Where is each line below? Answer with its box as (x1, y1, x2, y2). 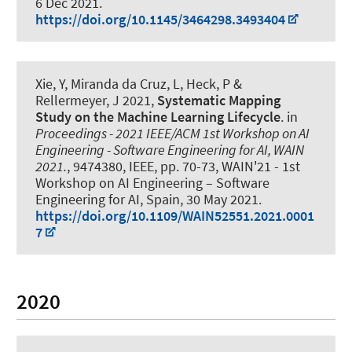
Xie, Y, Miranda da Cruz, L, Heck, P (35, 75, 230, 93)
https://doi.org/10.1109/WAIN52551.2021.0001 (35, 207, 314, 225)
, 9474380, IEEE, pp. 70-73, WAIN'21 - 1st (67, 157, 300, 176)
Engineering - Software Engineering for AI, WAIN (35, 141, 304, 159)
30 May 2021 (186, 190, 258, 209)
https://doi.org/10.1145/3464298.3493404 (35, 10, 285, 29)
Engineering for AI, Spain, (35, 190, 186, 209)
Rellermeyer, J (35, 91, 119, 110)
